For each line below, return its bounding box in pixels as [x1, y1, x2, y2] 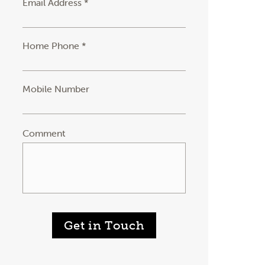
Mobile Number [22, 83, 89, 95]
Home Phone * [22, 40, 86, 51]
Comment [22, 127, 65, 139]
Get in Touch [64, 218, 144, 232]
